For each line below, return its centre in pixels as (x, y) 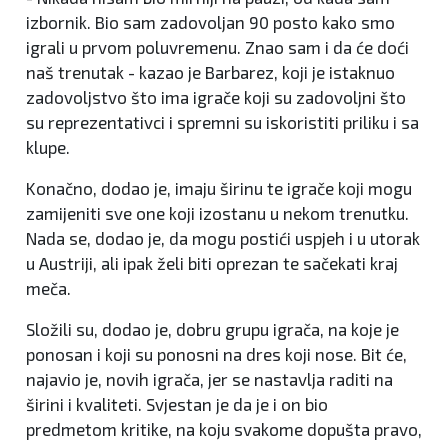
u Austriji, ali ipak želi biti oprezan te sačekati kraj (212, 263)
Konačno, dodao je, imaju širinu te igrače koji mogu (219, 188)
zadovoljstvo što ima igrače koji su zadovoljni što (216, 97)
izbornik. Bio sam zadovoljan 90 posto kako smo (210, 22)
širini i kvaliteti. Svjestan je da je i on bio (177, 404)
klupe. (48, 147)
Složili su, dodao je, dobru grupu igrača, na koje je (212, 329)
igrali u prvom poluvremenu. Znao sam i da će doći (217, 47)
